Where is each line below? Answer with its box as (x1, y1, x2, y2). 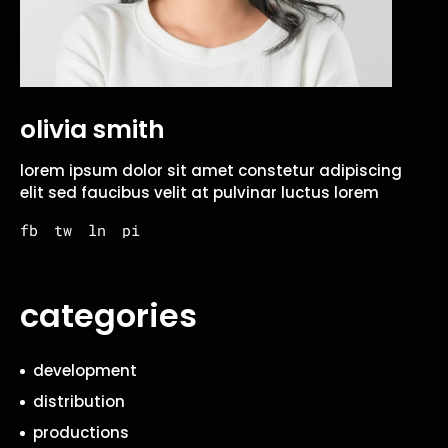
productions (33, 421, 129, 443)
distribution (33, 390, 125, 412)
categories (20, 292, 197, 338)
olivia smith (20, 111, 165, 147)
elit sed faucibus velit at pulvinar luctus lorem (20, 181, 379, 203)
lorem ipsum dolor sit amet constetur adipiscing (20, 159, 402, 181)
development (33, 359, 137, 381)
